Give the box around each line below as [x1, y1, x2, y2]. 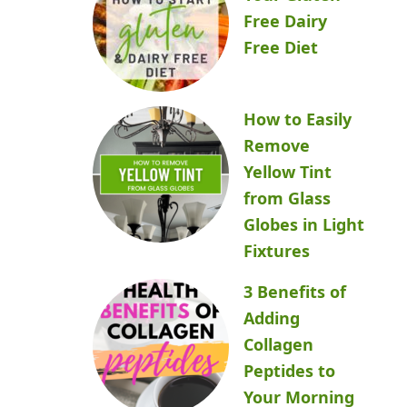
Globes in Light [243, 213, 364, 235]
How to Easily [243, 108, 352, 130]
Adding [243, 307, 300, 329]
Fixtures [243, 240, 310, 262]
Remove [243, 134, 310, 156]
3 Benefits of [243, 281, 346, 303]
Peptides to [243, 360, 335, 382]
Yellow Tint [243, 161, 332, 183]
